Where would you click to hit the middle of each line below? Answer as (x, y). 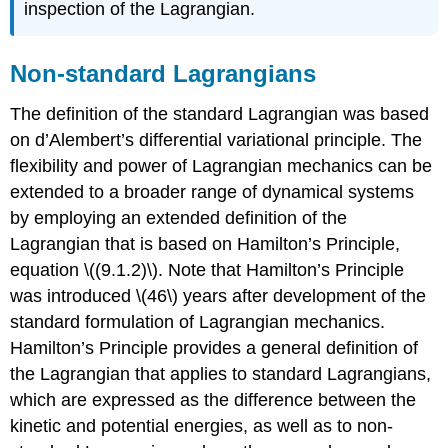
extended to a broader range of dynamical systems (212, 191)
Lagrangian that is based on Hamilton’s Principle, (205, 243)
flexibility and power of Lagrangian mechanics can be (221, 165)
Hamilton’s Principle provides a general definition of (214, 347)
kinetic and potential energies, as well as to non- (202, 425)
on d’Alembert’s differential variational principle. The (216, 139)
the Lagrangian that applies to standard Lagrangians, (221, 373)
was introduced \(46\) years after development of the (218, 295)
